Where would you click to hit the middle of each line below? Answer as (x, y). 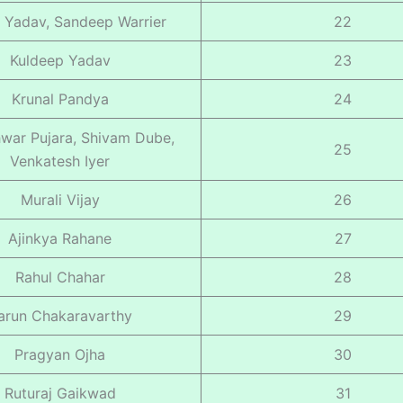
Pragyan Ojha (60, 354)
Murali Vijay (60, 199)
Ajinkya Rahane (60, 238)
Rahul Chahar (60, 277)
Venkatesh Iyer (60, 161)
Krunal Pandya (60, 99)
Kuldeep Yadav (60, 60)
